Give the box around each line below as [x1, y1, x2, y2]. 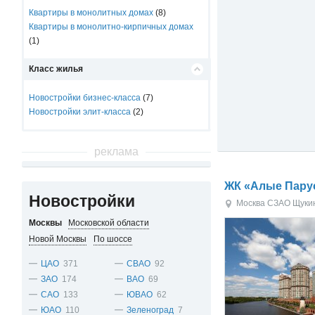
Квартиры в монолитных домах [29, 8, 154, 18]
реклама [94, 146, 139, 157]
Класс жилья [29, 64, 84, 74]
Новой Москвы [29, 234, 87, 244]
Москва [236, 198, 266, 208]
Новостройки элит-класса [29, 107, 131, 117]
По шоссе [94, 234, 133, 244]
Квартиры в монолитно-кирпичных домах [29, 22, 194, 32]
